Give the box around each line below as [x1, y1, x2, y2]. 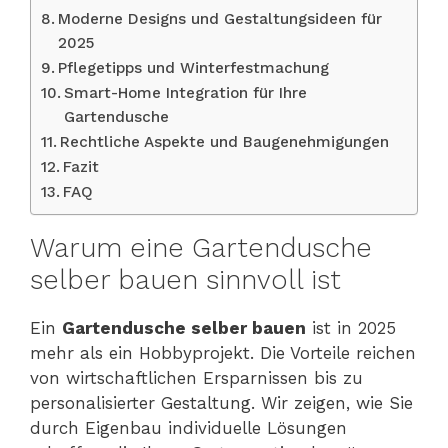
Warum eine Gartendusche [30, 231, 372, 264]
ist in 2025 [306, 317, 396, 338]
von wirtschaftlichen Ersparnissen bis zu [30, 367, 363, 388]
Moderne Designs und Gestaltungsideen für [58, 9, 383, 28]
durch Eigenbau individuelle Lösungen [30, 417, 347, 438]
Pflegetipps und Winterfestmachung [58, 58, 330, 77]
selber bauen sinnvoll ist [30, 263, 341, 296]
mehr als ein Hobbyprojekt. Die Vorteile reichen [30, 342, 416, 363]
